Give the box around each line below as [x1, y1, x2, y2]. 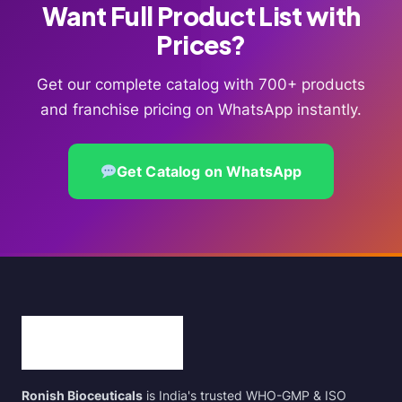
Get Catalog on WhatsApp [116, 162, 302, 180]
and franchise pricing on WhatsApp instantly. [40, 100, 362, 118]
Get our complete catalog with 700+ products [37, 74, 365, 93]
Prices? [156, 28, 246, 60]
